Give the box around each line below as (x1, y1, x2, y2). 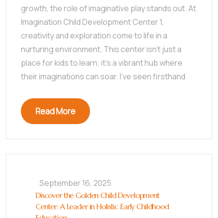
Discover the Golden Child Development (36, 190, 160, 200)
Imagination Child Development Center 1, (21, 17, 164, 27)
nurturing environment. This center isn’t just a (21, 44, 182, 54)
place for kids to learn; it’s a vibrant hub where (21, 57, 182, 68)
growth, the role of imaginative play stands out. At (21, 3, 196, 14)
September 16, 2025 (39, 178, 111, 188)
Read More (36, 106, 75, 117)
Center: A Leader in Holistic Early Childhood (36, 201, 169, 211)
